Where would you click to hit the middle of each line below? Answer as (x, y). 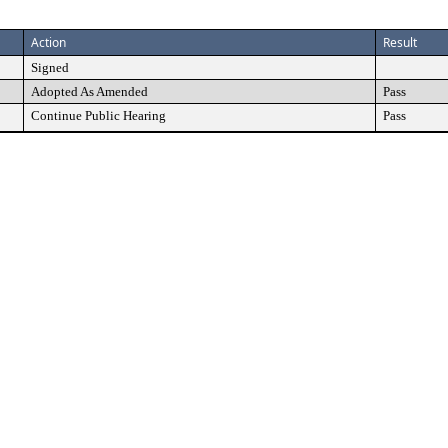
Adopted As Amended (89, 91)
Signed (50, 67)
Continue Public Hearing (98, 115)
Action (48, 42)
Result (400, 42)
